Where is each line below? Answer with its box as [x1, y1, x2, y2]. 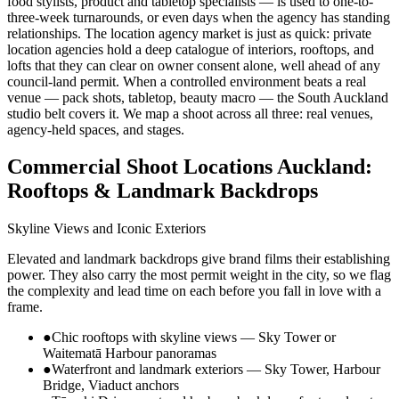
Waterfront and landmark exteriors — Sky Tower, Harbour [52, 362, 380, 378]
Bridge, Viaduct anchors [43, 378, 179, 394]
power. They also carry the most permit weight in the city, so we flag [7, 267, 391, 283]
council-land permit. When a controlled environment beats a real [7, 73, 366, 89]
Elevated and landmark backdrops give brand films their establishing [7, 251, 390, 267]
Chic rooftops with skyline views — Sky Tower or [52, 330, 336, 346]
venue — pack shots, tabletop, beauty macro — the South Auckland [7, 89, 388, 105]
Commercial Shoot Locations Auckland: [7, 155, 372, 179]
